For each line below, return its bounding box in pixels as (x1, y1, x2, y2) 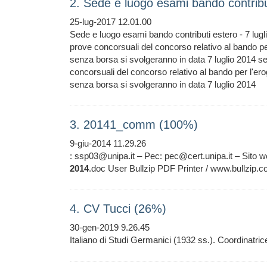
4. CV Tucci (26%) (70, 202, 166, 215)
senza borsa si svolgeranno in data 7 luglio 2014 (70, 79, 256, 89)
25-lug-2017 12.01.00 (70, 17, 151, 27)
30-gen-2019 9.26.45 (70, 222, 150, 232)
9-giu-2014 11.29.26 (70, 138, 146, 148)
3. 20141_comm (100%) (70, 118, 198, 131)
